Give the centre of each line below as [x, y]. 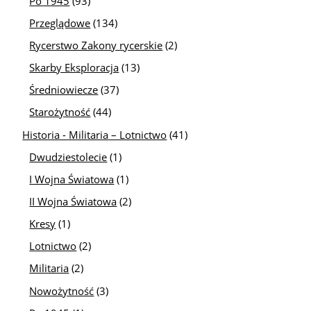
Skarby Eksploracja [74, 68]
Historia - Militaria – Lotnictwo [95, 134]
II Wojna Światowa [73, 201]
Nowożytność [62, 291]
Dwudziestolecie [68, 157]
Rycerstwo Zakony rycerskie [96, 45]
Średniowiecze [64, 90]
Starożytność [60, 112]
